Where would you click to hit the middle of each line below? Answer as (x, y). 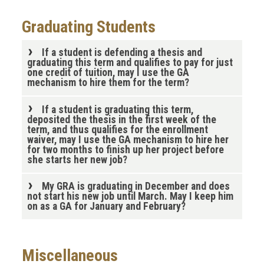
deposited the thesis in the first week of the (121, 119)
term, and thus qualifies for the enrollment (117, 129)
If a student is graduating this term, (117, 109)
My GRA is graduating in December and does (136, 187)
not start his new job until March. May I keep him (130, 197)
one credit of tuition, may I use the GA (108, 73)
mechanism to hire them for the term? (108, 83)
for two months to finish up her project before (125, 149)
